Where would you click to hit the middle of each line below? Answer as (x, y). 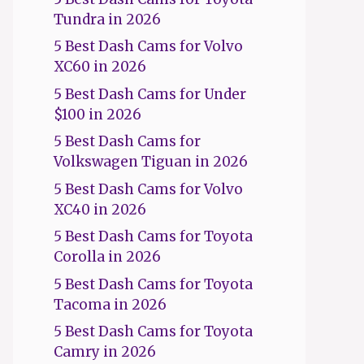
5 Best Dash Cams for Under (150, 94)
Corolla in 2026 (107, 257)
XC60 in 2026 (100, 67)
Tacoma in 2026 (110, 304)
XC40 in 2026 (100, 209)
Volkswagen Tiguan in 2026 (151, 162)
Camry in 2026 (105, 352)
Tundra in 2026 (107, 19)
